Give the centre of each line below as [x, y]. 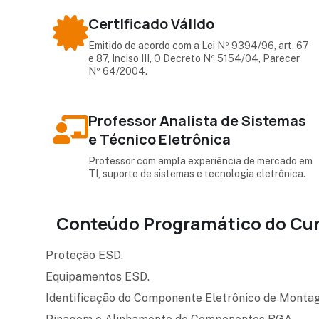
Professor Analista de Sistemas [198, 120]
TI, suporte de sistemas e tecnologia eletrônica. [197, 173]
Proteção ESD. [85, 255]
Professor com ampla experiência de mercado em [201, 161]
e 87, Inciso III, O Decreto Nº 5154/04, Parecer [194, 58]
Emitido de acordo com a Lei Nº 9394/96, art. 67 [199, 45]
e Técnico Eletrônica [160, 139]
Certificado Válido [152, 23]
